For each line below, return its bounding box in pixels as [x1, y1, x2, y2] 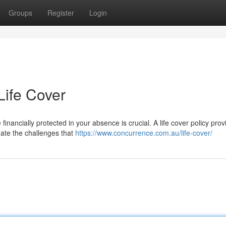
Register [47, 8, 74, 18]
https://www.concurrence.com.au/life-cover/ [75, 128, 212, 138]
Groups [9, 8, 32, 18]
